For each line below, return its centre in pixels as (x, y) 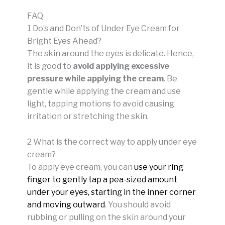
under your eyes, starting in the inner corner (111, 192)
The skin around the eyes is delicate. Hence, (110, 54)
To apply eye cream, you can (81, 167)
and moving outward (66, 204)
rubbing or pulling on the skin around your (106, 217)
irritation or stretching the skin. (88, 117)
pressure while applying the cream (95, 79)
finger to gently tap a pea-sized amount (102, 179)
